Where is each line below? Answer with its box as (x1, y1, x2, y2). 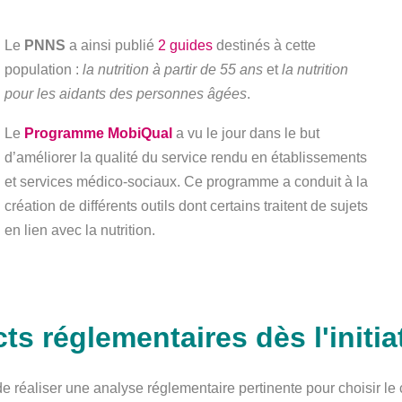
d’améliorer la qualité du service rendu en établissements (4, 149, 367, 165)
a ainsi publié (65, 38, 158, 54)
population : (4, 62, 83, 78)
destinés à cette (212, 38, 316, 54)
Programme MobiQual (23, 125, 172, 141)
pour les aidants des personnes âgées (4, 86, 247, 102)
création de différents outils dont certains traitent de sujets (4, 197, 368, 214)
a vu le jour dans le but (171, 125, 319, 141)
